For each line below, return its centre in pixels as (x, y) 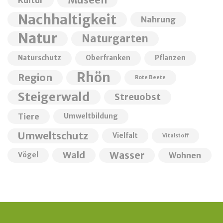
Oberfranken (108, 58)
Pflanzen (170, 58)
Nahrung (158, 19)
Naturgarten (115, 38)
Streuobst (138, 97)
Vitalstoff (175, 135)
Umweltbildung (91, 116)
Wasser (127, 155)
